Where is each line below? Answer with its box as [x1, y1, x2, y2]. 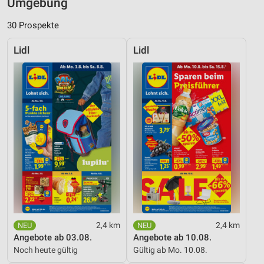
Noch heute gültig [14, 245, 78, 255]
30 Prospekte [7, 20, 59, 31]
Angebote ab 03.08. [14, 232, 92, 243]
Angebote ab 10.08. [133, 232, 212, 243]
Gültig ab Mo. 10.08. [133, 245, 207, 255]
